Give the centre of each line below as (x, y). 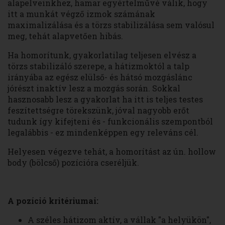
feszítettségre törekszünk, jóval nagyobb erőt (98, 110)
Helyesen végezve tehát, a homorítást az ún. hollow (112, 152)
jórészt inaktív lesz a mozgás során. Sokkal (94, 88)
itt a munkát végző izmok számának (81, 14)
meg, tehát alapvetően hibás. (65, 36)
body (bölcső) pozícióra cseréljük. (73, 163)
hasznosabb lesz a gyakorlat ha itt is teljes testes (105, 99)
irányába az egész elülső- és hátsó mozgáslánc (100, 77)
